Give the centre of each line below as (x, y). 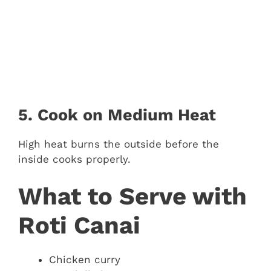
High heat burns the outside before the (119, 144)
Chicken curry (85, 260)
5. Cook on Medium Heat (117, 115)
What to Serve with (132, 197)
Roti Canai (79, 226)
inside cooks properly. (74, 159)
